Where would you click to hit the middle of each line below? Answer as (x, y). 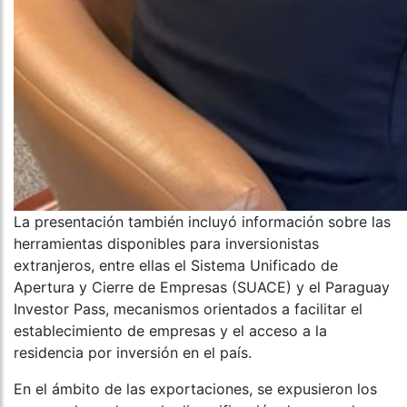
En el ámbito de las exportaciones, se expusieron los (195, 389)
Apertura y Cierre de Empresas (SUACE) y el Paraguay (202, 288)
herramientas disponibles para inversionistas (166, 244)
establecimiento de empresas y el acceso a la (170, 331)
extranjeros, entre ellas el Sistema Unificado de (176, 266)
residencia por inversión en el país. (133, 353)
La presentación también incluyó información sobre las (202, 222)
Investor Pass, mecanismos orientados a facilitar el (188, 309)
